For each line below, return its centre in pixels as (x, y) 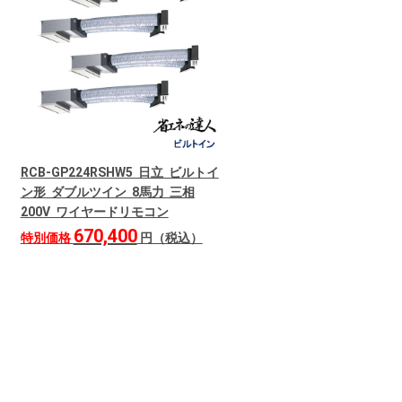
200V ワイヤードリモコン (94, 211)
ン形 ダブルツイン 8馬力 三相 (107, 192)
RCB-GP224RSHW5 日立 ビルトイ (119, 172)
